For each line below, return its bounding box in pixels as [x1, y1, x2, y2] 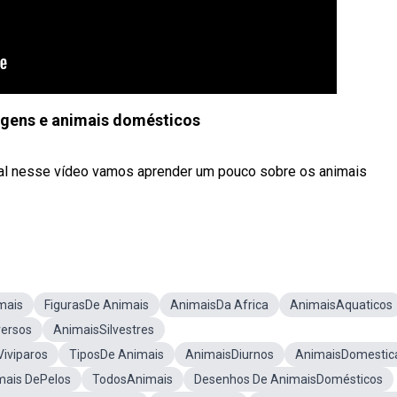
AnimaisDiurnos [185, 347, 274, 362]
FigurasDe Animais [44, 298, 149, 312]
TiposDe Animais [69, 347, 164, 362]
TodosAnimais [92, 372, 173, 386]
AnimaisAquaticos [290, 298, 393, 312]
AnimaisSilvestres [53, 323, 154, 337]
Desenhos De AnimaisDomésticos [194, 372, 383, 386]
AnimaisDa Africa [170, 298, 269, 312]
